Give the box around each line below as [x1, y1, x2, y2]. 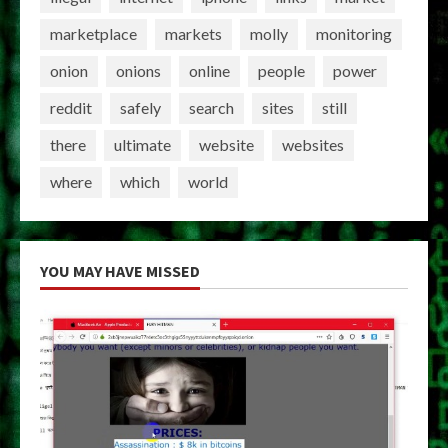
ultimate [114, 135, 171, 155]
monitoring [316, 24, 392, 44]
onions [116, 61, 161, 81]
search [189, 98, 234, 118]
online [189, 61, 230, 81]
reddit [50, 98, 92, 118]
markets [165, 24, 222, 44]
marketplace [50, 24, 137, 44]
